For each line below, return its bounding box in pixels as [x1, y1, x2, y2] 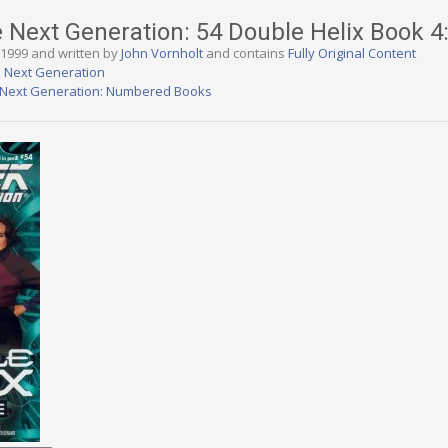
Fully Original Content [288, 44, 416, 62]
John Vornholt [121, 44, 203, 62]
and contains [203, 44, 288, 62]
